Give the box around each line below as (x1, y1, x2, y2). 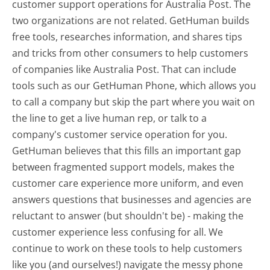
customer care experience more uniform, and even (12, 176, 244, 190)
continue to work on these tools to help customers (12, 241, 243, 255)
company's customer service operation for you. (12, 127, 228, 141)
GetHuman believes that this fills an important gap (12, 143, 242, 157)
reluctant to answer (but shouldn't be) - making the (12, 209, 244, 222)
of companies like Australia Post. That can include (12, 62, 237, 76)
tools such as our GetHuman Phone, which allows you (12, 78, 257, 92)
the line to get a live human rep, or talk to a (12, 111, 207, 125)
